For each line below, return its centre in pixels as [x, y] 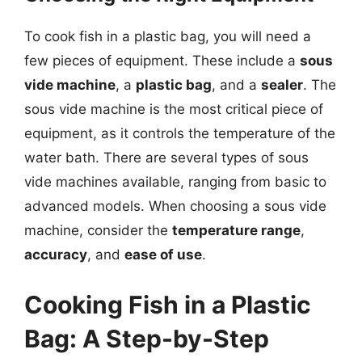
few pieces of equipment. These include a [162, 61]
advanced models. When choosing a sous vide [175, 206]
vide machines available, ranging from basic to [175, 182]
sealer [282, 85]
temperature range [236, 230]
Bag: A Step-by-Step [147, 338]
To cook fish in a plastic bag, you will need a [168, 36]
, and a [236, 85]
